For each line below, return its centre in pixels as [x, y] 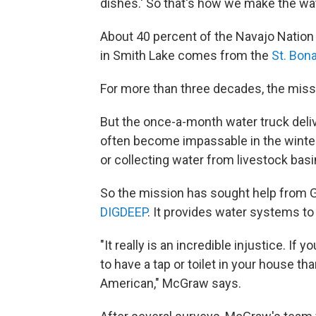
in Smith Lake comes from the [186, 56]
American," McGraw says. [171, 284]
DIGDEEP [124, 212]
